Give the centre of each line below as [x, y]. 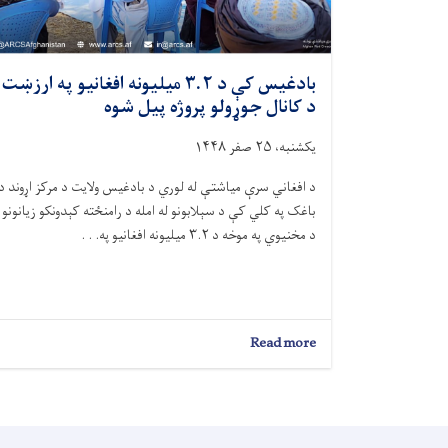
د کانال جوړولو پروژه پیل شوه [210, 108]
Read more [283, 344]
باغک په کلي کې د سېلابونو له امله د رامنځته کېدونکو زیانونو [159, 212]
